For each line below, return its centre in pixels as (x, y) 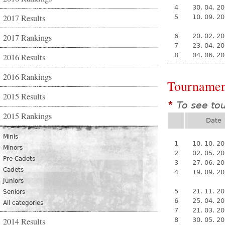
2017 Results (24, 18)
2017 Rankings (27, 38)
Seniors (14, 192)
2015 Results (24, 96)
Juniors (13, 181)
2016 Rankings (27, 77)
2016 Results (24, 57)
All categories (23, 203)
